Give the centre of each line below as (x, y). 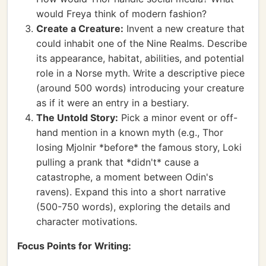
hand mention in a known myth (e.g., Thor (130, 132)
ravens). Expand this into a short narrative (131, 192)
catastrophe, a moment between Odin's (125, 177)
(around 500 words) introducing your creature (140, 88)
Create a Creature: (80, 28)
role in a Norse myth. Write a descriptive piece (140, 73)
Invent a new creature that (184, 28)
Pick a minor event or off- (178, 118)
